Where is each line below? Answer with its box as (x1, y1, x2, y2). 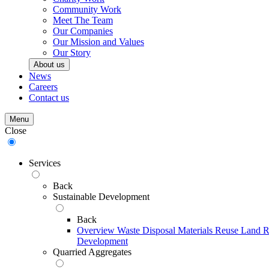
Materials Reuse (178, 225, 238, 235)
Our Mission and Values (53, 37, 144, 47)
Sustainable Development (53, 192, 150, 202)
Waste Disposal (117, 225, 175, 235)
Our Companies (53, 26, 113, 36)
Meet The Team (53, 15, 113, 25)
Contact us (29, 92, 69, 103)
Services (29, 158, 61, 168)
